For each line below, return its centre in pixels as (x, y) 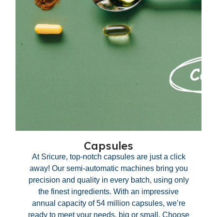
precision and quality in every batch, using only (108, 180)
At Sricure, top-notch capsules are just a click (108, 157)
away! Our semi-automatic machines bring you (108, 168)
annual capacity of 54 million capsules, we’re (108, 203)
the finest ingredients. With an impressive (108, 192)
